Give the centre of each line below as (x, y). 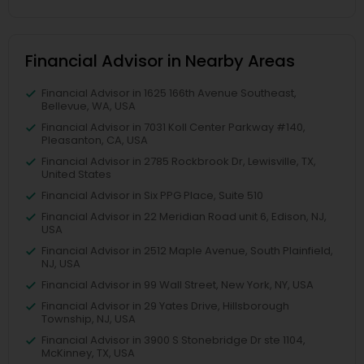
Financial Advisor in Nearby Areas (160, 61)
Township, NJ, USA (89, 319)
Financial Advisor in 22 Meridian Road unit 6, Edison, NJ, (184, 217)
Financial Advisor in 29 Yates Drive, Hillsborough (165, 306)
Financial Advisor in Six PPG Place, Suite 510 (152, 196)
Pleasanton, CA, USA (95, 141)
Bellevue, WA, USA (89, 106)
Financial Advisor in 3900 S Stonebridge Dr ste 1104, (173, 340)
